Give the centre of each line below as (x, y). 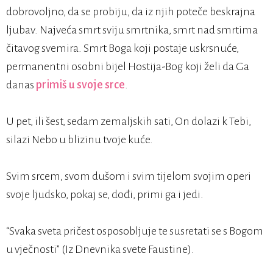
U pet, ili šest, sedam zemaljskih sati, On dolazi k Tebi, (129, 122)
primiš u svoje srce (80, 85)
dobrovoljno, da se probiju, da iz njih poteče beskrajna (131, 12)
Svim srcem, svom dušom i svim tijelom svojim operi (129, 176)
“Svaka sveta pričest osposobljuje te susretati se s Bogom (135, 231)
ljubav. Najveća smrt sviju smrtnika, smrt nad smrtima (132, 30)
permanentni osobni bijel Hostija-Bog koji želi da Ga (128, 67)
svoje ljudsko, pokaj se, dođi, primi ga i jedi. (105, 195)
